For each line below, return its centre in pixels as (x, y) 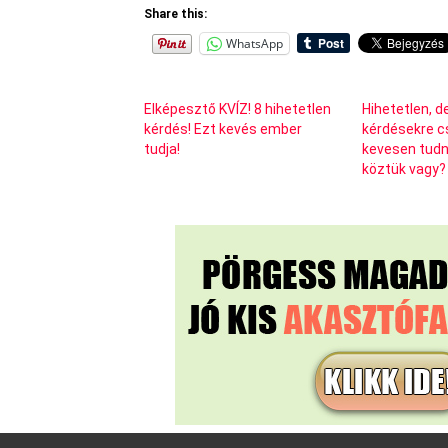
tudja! (162, 148)
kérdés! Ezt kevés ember (223, 128)
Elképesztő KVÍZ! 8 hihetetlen (237, 108)
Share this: (175, 13)
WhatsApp (254, 43)
